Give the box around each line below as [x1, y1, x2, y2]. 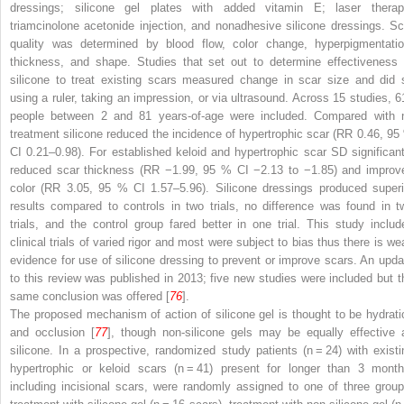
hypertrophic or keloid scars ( [10, 361, 178, 375]
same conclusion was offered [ [10, 289, 170, 303]
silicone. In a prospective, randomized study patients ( [10, 343, 307, 357]
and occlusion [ [10, 325, 95, 339]
